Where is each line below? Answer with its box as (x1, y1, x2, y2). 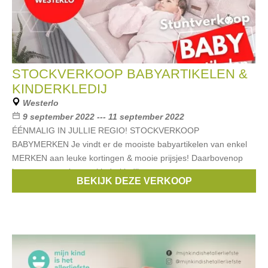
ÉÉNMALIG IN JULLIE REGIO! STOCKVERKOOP (12, 126, 199, 135)
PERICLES (160, 181, 201, 190)
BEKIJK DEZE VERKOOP (76, 176, 192, 186)
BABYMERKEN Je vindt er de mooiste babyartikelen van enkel (12, 139, 247, 149)
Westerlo (23, 98, 59, 108)
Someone (81, 181, 120, 190)
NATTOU (206, 181, 240, 190)
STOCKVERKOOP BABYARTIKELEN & (12, 66, 248, 81)
